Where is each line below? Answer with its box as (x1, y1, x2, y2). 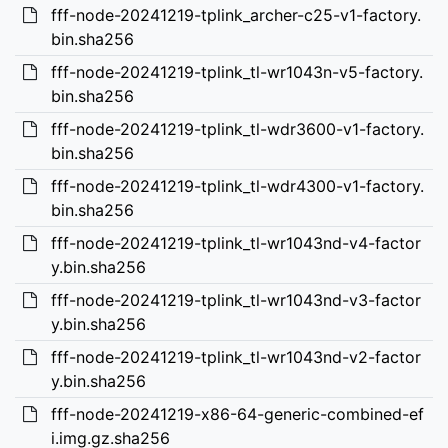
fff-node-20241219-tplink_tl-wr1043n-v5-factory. (50, 62, 423, 82)
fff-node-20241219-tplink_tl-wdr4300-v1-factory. (50, 176, 424, 196)
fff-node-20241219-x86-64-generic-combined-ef (50, 404, 424, 424)
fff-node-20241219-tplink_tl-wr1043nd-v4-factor (50, 233, 421, 253)
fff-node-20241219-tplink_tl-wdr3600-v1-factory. (50, 119, 424, 139)
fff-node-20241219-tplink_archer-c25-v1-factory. (50, 5, 421, 25)
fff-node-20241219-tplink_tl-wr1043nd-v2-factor (50, 347, 421, 367)
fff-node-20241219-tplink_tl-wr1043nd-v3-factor (50, 290, 421, 310)
